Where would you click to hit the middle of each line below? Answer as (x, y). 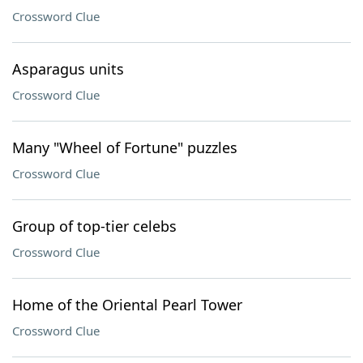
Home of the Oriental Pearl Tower (127, 305)
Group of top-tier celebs (94, 226)
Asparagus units (68, 69)
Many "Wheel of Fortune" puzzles (125, 147)
